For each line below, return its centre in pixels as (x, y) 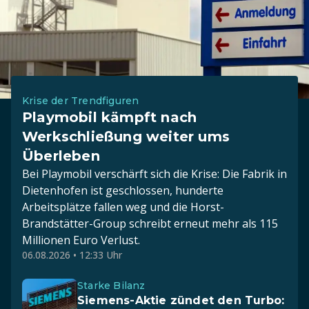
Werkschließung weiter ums (126, 137)
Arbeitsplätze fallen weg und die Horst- (123, 207)
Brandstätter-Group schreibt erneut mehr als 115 (150, 223)
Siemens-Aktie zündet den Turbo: (181, 300)
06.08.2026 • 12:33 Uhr (72, 255)
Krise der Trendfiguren (81, 101)
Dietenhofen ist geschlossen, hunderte (123, 190)
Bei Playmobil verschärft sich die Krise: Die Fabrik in (154, 174)
